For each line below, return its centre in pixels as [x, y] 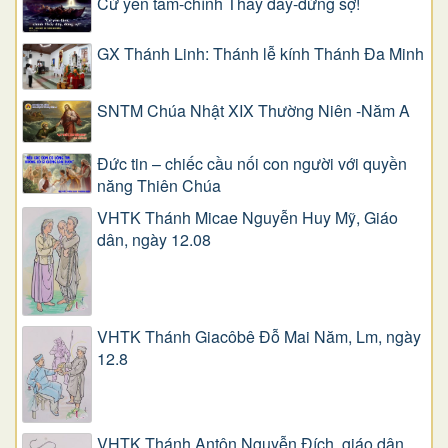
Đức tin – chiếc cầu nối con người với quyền [252, 164]
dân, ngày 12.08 [154, 240]
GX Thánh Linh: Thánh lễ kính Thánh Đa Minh [260, 53]
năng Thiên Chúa [159, 186]
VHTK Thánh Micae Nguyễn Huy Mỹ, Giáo [247, 218]
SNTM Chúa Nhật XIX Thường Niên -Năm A [253, 111]
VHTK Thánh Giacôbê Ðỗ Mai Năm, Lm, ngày [259, 336]
